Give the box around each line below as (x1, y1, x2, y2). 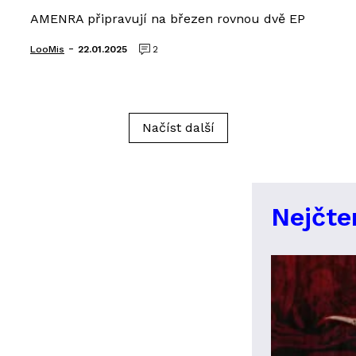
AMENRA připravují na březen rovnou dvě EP (30, 11, 305, 26)
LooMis (30, 44, 64, 55)
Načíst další (141, 120, 215, 135)
